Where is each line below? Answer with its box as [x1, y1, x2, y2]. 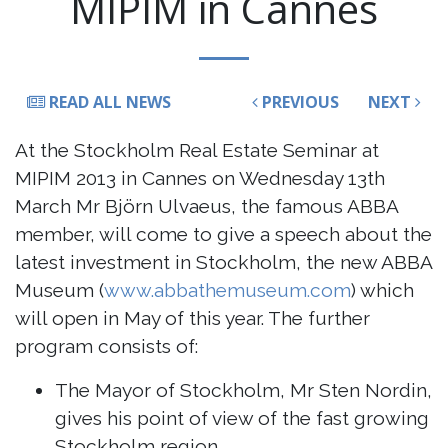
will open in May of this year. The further [15, 307, 370, 330]
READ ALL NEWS [45, 91, 171, 114]
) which [351, 279, 414, 302]
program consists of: [15, 335, 198, 358]
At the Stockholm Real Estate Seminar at [15, 139, 379, 162]
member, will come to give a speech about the [15, 223, 432, 246]
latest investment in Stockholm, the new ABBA [15, 251, 432, 274]
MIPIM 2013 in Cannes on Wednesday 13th [15, 167, 385, 190]
